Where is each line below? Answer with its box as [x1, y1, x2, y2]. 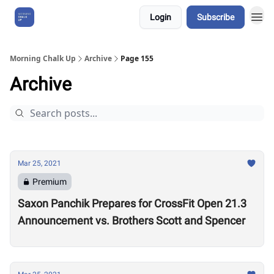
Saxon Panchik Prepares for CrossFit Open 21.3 [18, 197, 246, 210]
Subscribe [197, 12, 234, 22]
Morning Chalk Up [10, 53, 76, 64]
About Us [49, 13, 80, 21]
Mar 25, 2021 [18, 159, 61, 168]
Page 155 [120, 53, 154, 64]
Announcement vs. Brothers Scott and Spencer [18, 214, 245, 227]
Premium [32, 177, 67, 187]
